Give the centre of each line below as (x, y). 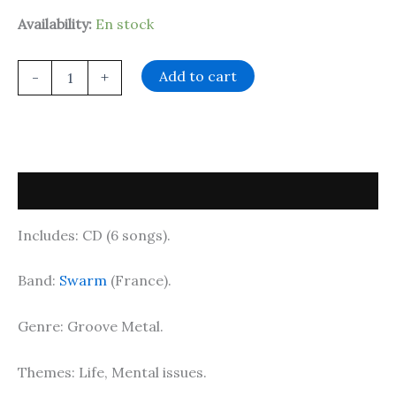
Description (58, 190)
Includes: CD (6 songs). (94, 235)
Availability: (55, 23)
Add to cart (198, 76)
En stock (125, 23)
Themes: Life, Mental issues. (112, 372)
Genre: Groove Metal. (91, 326)
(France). (139, 281)
